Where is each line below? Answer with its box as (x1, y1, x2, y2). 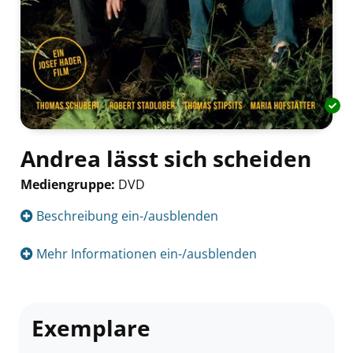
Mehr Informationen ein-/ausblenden (33, 245, 257, 263)
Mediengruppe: (20, 176, 118, 194)
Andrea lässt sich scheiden (20, 143, 311, 174)
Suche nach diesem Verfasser (20, 195, 195, 213)
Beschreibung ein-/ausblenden (33, 207, 218, 225)
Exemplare (32, 313, 150, 344)
